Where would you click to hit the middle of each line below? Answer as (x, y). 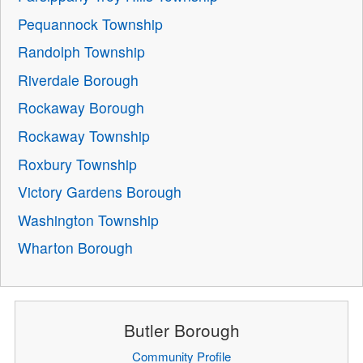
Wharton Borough (76, 248)
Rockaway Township (84, 136)
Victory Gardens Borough (100, 192)
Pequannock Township (91, 23)
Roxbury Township (78, 164)
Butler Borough (181, 329)
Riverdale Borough (79, 79)
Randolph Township (82, 52)
